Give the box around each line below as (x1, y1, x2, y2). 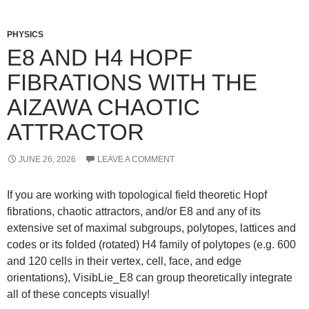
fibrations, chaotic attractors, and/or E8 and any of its (7, 205, 261, 217)
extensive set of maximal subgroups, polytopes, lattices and (7, 221, 296, 234)
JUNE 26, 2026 (19, 154, 76, 164)
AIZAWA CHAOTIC (7, 94, 200, 120)
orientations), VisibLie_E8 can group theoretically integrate (7, 271, 292, 283)
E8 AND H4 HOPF (7, 44, 192, 70)
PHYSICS (7, 29, 43, 39)
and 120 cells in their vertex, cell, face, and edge (7, 255, 241, 267)
